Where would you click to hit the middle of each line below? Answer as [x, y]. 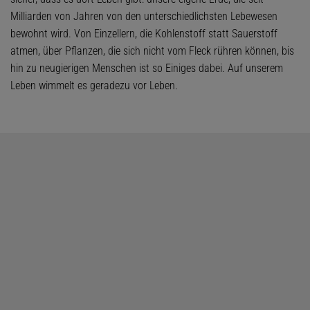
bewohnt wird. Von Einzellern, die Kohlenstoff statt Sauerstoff [144, 33]
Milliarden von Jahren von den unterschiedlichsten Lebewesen [144, 16]
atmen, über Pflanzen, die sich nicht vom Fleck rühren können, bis [152, 51]
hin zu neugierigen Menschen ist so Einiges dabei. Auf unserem [147, 68]
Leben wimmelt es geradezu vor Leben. [94, 85]
